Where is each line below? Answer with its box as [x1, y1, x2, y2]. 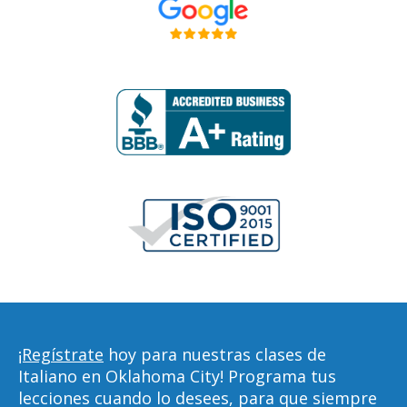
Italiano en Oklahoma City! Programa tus [18, 365, 336, 387]
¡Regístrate [18, 343, 104, 365]
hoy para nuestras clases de [104, 343, 326, 365]
